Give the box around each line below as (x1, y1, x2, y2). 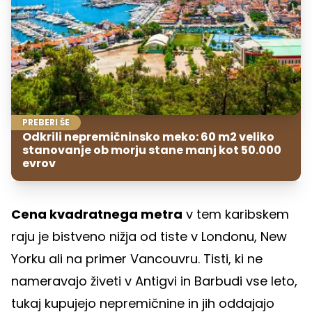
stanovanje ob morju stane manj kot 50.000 (22, 142, 281, 158)
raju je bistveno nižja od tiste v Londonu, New (11, 228, 287, 245)
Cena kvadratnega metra (11, 205, 182, 223)
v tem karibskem (182, 205, 289, 223)
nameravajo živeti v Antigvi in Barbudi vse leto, (11, 272, 297, 290)
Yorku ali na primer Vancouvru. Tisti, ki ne (11, 250, 263, 267)
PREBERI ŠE (22, 116, 70, 128)
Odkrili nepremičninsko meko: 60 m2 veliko (22, 129, 274, 145)
